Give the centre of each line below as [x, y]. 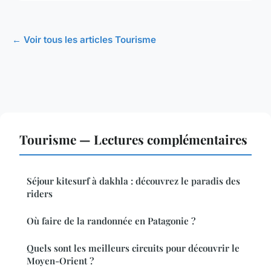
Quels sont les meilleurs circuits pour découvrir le [133, 248]
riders [40, 194]
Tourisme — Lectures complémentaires [133, 139]
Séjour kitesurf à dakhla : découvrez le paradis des [133, 181]
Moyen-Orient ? [60, 261]
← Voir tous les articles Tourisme [84, 40]
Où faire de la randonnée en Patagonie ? [111, 221]
